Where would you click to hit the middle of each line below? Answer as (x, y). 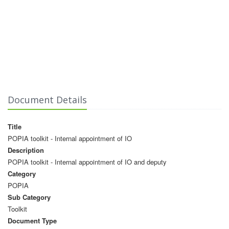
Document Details (47, 99)
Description (26, 150)
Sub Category (29, 197)
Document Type (32, 220)
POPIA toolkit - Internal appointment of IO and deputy (87, 162)
